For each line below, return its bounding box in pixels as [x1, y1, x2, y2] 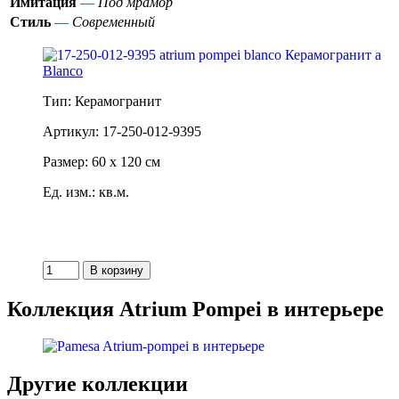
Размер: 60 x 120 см [43, 153, 160, 169]
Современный [72, 13, 155, 29]
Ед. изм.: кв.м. [43, 183, 129, 199]
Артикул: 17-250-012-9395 [43, 123, 201, 139]
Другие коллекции [7, 372, 188, 396]
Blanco [43, 62, 83, 78]
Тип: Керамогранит [43, 93, 161, 109]
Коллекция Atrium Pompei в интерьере [7, 297, 384, 321]
